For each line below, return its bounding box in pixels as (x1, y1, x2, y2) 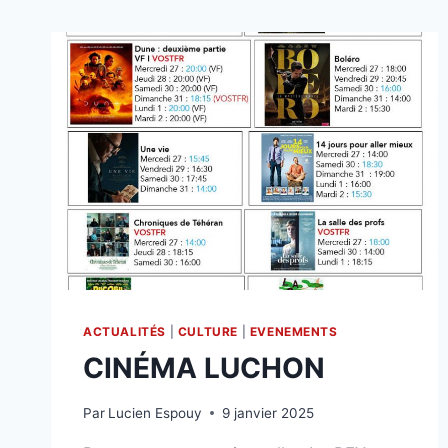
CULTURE (177, 324, 238, 340)
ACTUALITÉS (83, 324, 166, 340)
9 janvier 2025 (222, 404, 315, 421)
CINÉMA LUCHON (83, 351, 325, 386)
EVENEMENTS (249, 324, 338, 340)
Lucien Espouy (108, 404, 203, 421)
